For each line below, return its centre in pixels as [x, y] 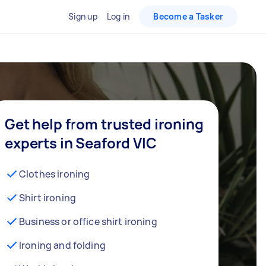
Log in [118, 16]
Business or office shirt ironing [88, 221]
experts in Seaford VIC [81, 143]
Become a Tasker [188, 16]
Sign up [83, 16]
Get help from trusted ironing [104, 124]
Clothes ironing [55, 174]
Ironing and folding [62, 245]
